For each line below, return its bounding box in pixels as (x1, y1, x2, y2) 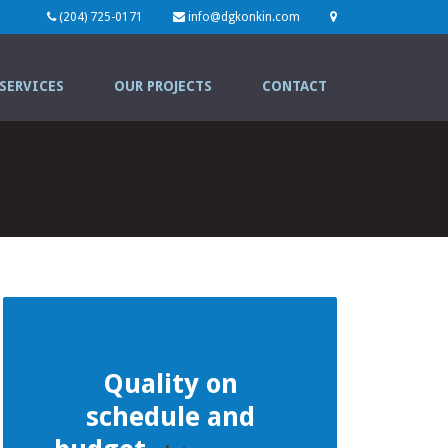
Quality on (102, 368, 238, 399)
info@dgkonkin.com (188, 10, 300, 24)
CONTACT (262, 78, 327, 94)
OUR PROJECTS (114, 78, 212, 94)
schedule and (85, 401, 255, 432)
